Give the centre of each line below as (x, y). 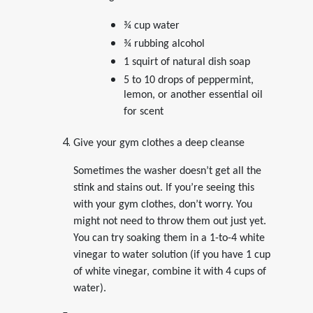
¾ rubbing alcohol (164, 44)
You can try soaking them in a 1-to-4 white (169, 238)
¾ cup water (151, 26)
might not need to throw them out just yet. (169, 221)
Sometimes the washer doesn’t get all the (167, 171)
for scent (143, 114)
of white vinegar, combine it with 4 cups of (169, 271)
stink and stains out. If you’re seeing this (163, 188)
